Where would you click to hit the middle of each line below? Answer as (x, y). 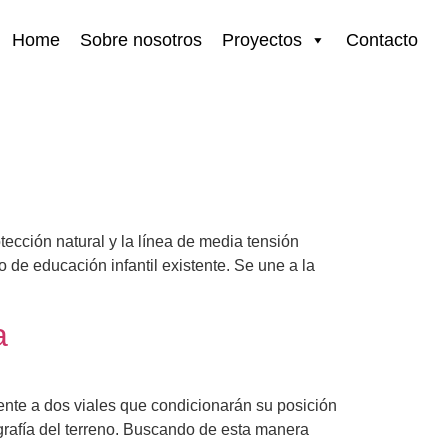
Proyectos (262, 40)
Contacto (382, 40)
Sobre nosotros (141, 40)
